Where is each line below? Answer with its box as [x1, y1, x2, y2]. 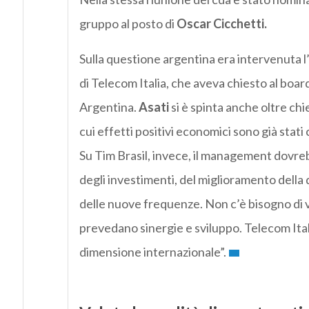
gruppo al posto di [79, 16, 177, 32]
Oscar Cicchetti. [176, 16, 267, 32]
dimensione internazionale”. [79, 244, 226, 260]
